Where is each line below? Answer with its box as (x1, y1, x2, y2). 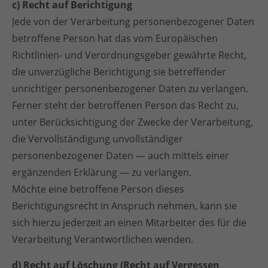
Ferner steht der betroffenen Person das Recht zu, (12, 99, 239, 112)
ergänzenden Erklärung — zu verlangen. (12, 166, 191, 179)
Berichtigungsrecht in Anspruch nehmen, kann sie (12, 199, 237, 212)
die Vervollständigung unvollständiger (12, 132, 183, 145)
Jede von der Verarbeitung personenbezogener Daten (12, 15, 254, 28)
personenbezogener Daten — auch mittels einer (12, 149, 229, 162)
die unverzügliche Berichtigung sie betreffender (12, 65, 226, 78)
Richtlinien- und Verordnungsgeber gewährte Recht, (12, 48, 246, 62)
